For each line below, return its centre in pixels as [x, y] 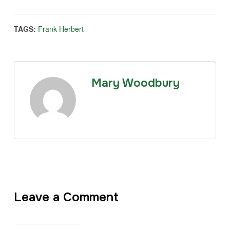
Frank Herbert [61, 29]
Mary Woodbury [135, 83]
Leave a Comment [66, 197]
